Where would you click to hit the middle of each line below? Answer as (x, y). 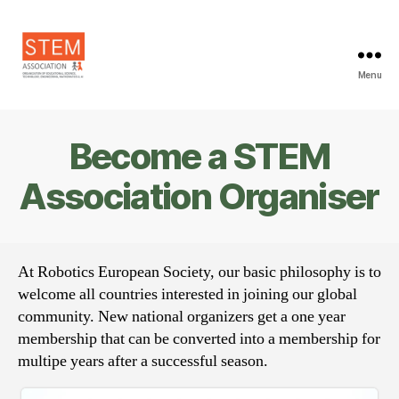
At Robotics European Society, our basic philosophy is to (199, 272)
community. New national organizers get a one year (182, 317)
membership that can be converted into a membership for (199, 339)
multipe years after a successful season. (143, 361)
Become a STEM (199, 156)
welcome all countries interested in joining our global (187, 294)
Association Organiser (199, 196)
